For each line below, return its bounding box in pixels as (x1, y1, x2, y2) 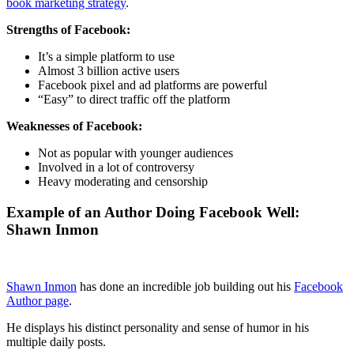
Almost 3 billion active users (38, 63, 179, 77)
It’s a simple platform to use (38, 49, 175, 63)
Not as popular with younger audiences (38, 145, 233, 160)
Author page (6, 294, 69, 308)
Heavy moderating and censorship (38, 174, 208, 188)
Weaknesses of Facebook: (6, 119, 142, 133)
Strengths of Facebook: (6, 22, 130, 36)
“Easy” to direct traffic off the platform (38, 92, 230, 106)
